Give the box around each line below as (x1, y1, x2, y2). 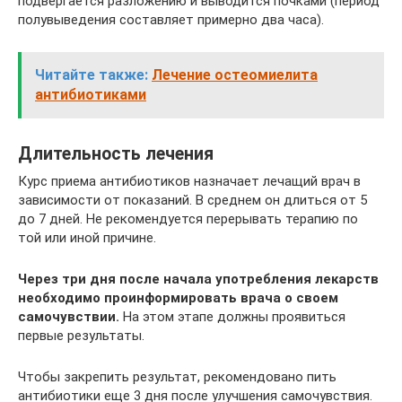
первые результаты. (18, 327, 144, 344)
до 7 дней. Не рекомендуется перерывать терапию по (18, 210, 358, 227)
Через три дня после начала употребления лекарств (18, 270, 379, 287)
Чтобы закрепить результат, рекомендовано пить (18, 368, 336, 385)
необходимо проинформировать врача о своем (18, 289, 338, 306)
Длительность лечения (18, 143, 214, 164)
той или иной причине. (18, 229, 156, 246)
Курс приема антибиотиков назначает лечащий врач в (18, 172, 361, 189)
